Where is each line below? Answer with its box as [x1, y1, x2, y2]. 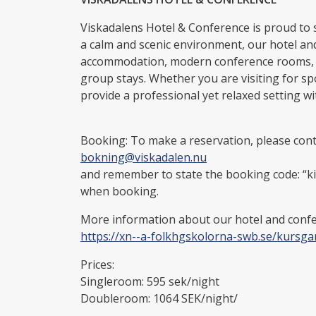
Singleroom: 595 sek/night [80, 273, 219, 289]
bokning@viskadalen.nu [80, 149, 207, 165]
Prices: [80, 256, 114, 272]
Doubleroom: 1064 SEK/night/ [80, 290, 241, 306]
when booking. [80, 183, 159, 199]
